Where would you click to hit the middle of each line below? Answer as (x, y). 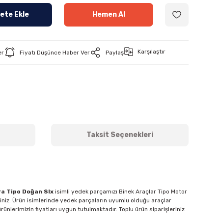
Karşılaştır (151, 52)
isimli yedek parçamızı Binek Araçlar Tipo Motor (120, 192)
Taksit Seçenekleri (120, 135)
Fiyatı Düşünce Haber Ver (55, 53)
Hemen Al (109, 14)
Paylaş (115, 53)
